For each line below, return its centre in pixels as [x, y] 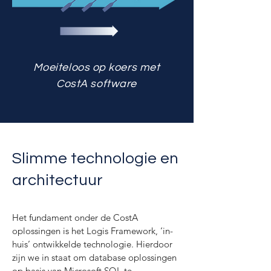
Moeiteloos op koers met [96, 67]
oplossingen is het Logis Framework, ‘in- [93, 231]
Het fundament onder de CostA [75, 217]
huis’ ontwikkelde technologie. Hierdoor [92, 244]
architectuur [57, 180]
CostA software [96, 84]
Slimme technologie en [95, 158]
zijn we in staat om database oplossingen [94, 257]
